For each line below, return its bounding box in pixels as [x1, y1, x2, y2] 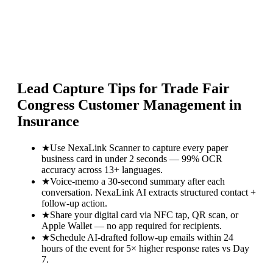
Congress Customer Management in [17, 96, 241, 113]
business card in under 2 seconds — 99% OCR [41, 153, 222, 164]
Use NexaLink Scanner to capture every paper [50, 142, 228, 153]
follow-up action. [41, 197, 107, 208]
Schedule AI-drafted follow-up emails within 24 [50, 232, 233, 243]
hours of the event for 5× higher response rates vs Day [41, 243, 249, 253]
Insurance [17, 113, 79, 129]
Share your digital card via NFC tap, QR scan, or [50, 209, 238, 220]
